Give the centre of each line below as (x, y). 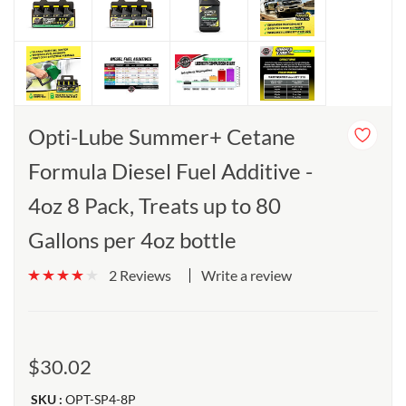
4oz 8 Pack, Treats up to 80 (155, 205)
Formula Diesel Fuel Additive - (170, 171)
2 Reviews (140, 275)
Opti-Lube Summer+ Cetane (162, 136)
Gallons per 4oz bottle (132, 240)
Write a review (246, 275)
